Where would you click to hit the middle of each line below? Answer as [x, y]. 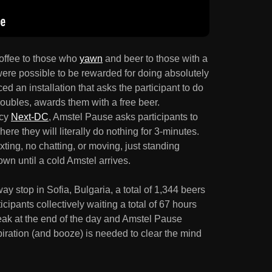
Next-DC [30, 117]
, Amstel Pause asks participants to [123, 117]
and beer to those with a [155, 58]
